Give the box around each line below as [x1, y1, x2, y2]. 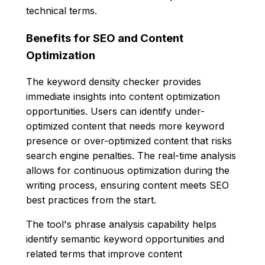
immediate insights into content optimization [26, 91, 220, 103]
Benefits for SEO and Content [26, 31, 183, 45]
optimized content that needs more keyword [26, 120, 224, 132]
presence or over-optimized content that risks [26, 135, 232, 147]
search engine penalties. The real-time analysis [26, 150, 236, 162]
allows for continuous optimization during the [26, 164, 230, 177]
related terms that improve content [26, 248, 182, 260]
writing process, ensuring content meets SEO [26, 179, 229, 192]
